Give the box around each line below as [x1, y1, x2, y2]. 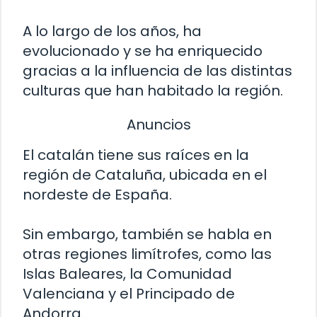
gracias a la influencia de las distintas [23, 60, 292, 81]
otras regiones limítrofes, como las [23, 244, 272, 265]
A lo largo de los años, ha [23, 21, 202, 41]
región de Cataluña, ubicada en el [23, 165, 267, 185]
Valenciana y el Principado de [23, 284, 235, 304]
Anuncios [126, 114, 191, 134]
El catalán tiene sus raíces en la [23, 145, 249, 166]
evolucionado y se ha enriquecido [23, 40, 263, 61]
